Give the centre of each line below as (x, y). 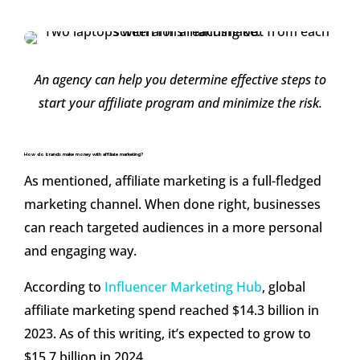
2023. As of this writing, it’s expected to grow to (168, 334)
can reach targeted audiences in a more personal (173, 228)
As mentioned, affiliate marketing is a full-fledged (173, 181)
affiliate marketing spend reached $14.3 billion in (172, 311)
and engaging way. (80, 251)
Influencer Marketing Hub (183, 287)
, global (284, 287)
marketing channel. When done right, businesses (172, 205)
